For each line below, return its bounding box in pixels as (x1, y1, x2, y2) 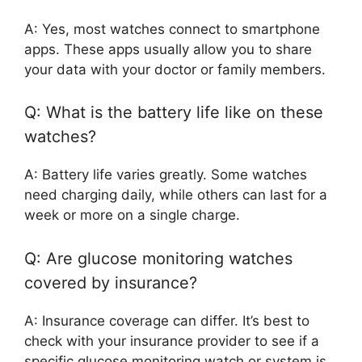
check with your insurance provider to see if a (24, 332, 319, 349)
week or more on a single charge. (24, 207, 240, 224)
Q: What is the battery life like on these (24, 103, 323, 123)
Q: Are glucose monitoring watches (24, 248, 293, 268)
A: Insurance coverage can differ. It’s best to (24, 312, 309, 329)
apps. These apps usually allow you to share (24, 40, 312, 57)
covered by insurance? (24, 272, 197, 293)
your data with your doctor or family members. (24, 61, 326, 78)
